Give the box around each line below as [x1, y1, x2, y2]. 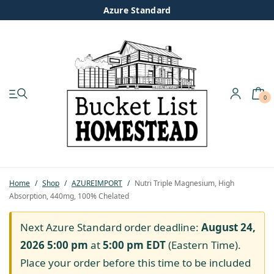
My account [9, 106, 65, 120]
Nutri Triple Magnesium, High [133, 177, 234, 188]
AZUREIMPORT [72, 177, 122, 188]
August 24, [201, 220, 256, 234]
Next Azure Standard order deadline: [20, 220, 201, 234]
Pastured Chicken [9, 169, 95, 183]
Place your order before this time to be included [20, 255, 251, 270]
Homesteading [9, 233, 81, 247]
